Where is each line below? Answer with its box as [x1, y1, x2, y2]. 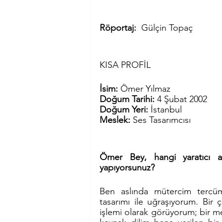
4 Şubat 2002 [157, 93, 207, 105]
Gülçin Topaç [141, 22, 193, 33]
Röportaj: [100, 22, 141, 33]
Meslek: [100, 114, 133, 125]
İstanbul [151, 104, 182, 115]
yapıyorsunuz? [100, 162, 155, 173]
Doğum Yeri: [100, 104, 151, 115]
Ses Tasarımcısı [133, 114, 191, 125]
